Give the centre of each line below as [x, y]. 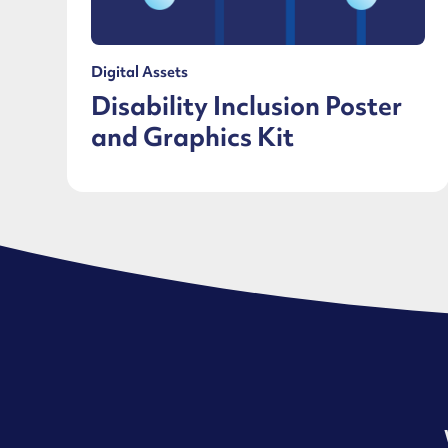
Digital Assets [140, 72]
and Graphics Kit [193, 137]
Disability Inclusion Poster [247, 106]
